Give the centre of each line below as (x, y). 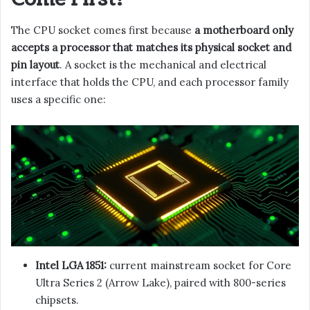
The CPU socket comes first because (103, 30)
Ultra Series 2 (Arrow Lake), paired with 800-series (161, 283)
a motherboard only (244, 30)
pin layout (35, 65)
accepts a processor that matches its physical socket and (151, 48)
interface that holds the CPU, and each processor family (150, 82)
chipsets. (57, 300)
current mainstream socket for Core (199, 266)
